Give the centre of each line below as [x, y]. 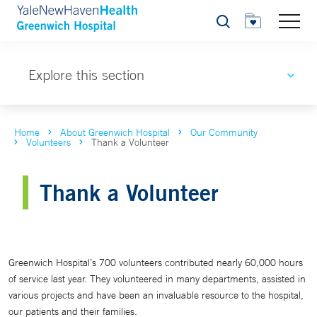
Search [231, 25]
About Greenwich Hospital [115, 132]
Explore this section [86, 75]
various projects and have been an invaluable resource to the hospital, [156, 295]
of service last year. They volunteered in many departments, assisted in [157, 279]
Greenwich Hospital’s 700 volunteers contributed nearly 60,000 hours [156, 263]
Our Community [224, 132]
